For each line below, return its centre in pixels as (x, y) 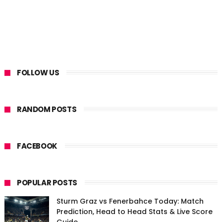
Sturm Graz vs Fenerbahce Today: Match (130, 201)
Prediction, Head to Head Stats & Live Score (134, 212)
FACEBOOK (37, 146)
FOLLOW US (38, 73)
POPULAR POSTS (47, 183)
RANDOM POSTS (47, 110)
